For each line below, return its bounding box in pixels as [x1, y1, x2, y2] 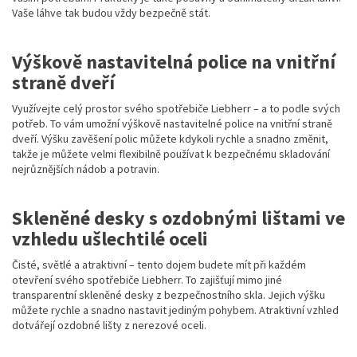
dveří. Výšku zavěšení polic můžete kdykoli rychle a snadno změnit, [12, 131, 328, 147]
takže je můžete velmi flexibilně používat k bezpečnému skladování [12, 147, 330, 162]
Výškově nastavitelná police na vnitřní [12, 49, 335, 75]
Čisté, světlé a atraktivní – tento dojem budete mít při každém [12, 257, 306, 273]
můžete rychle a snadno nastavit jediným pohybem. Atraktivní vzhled [12, 303, 339, 318]
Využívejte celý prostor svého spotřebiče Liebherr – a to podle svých [12, 101, 340, 116]
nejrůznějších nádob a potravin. [12, 162, 159, 177]
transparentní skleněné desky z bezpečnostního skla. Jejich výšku [12, 288, 325, 303]
